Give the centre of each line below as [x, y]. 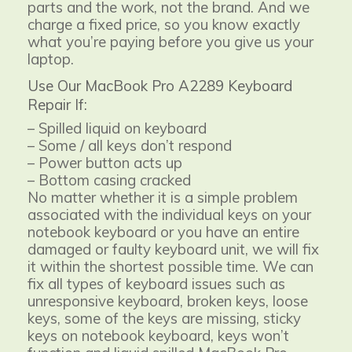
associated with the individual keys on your [169, 214]
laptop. [51, 59]
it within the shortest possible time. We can [170, 266]
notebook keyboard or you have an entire [163, 231]
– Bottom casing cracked [109, 180]
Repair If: [57, 104]
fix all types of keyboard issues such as [156, 283]
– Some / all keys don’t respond [130, 145]
